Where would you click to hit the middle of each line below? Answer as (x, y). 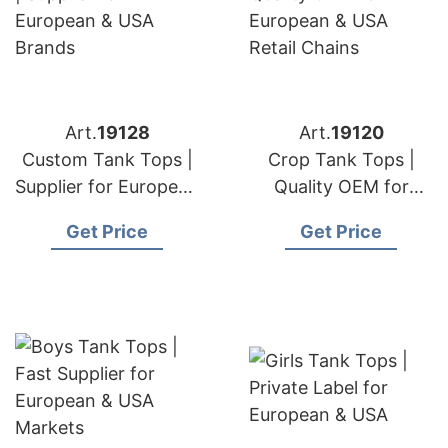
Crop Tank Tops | (341, 159)
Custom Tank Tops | (107, 159)
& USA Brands (107, 213)
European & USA (341, 213)
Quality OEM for (341, 186)
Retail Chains (341, 240)
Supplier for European (107, 186)
